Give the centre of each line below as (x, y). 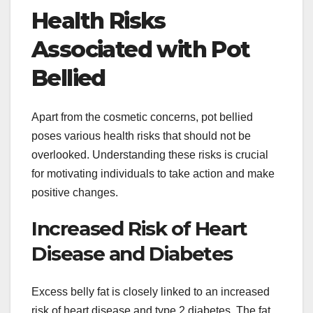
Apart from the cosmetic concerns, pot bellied (142, 117)
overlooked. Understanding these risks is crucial (150, 155)
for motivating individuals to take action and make (153, 174)
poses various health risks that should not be (141, 136)
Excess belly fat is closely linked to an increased (151, 291)
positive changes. (75, 193)
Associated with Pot (141, 49)
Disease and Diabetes (132, 254)
